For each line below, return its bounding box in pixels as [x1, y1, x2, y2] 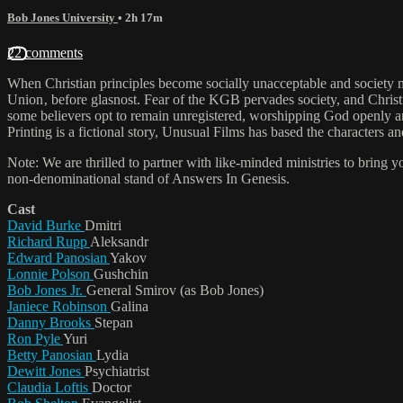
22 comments [7, 44, 83, 60]
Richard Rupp [7, 233, 90, 249]
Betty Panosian [7, 346, 96, 363]
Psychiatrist [85, 363, 149, 379]
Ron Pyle [7, 330, 63, 346]
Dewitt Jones [7, 363, 85, 379]
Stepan [94, 314, 133, 330]
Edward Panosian [7, 249, 110, 265]
